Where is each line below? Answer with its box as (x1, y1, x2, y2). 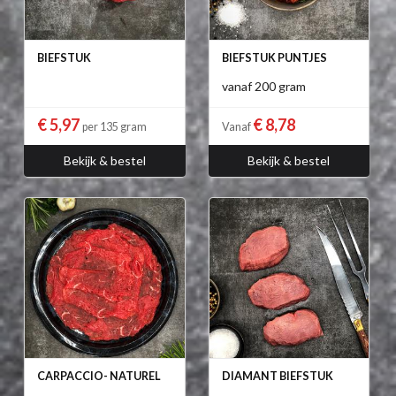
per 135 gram (82, 120, 147, 134)
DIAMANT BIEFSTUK (221, 369, 333, 384)
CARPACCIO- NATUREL (37, 369, 161, 384)
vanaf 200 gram (221, 79, 306, 95)
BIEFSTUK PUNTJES (221, 51, 327, 65)
